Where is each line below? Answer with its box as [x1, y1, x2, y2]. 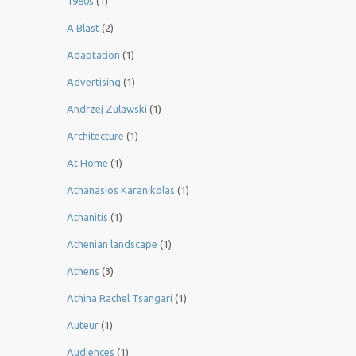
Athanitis [67, 211, 108, 223]
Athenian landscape [67, 238, 157, 250]
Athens [67, 265, 99, 277]
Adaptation [67, 49, 120, 61]
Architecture [67, 130, 124, 142]
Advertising [67, 76, 121, 88]
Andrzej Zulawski [67, 103, 147, 115]
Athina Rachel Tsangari [67, 292, 172, 304]
